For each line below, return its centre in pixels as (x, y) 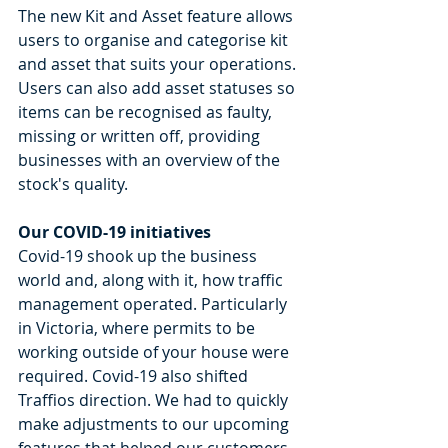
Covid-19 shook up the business (139, 255)
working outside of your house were (155, 351)
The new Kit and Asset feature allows (157, 15)
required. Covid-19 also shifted (135, 375)
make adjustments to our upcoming (155, 423)
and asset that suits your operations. (159, 63)
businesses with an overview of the (151, 159)
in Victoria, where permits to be (138, 327)
